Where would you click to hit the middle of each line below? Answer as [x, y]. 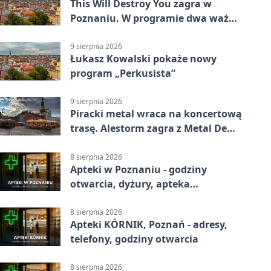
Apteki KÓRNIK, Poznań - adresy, [149, 224]
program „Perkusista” [123, 73]
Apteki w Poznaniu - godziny [139, 169]
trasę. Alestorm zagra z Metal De [149, 129]
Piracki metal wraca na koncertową [156, 114]
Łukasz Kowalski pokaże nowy [143, 59]
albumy [89, 33]
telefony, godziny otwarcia [134, 239]
